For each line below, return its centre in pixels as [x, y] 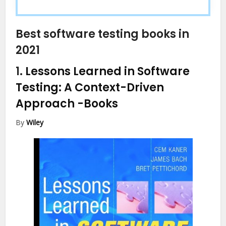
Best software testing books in [103, 34]
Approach [47, 104]
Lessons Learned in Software [108, 72]
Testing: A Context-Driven [90, 88]
